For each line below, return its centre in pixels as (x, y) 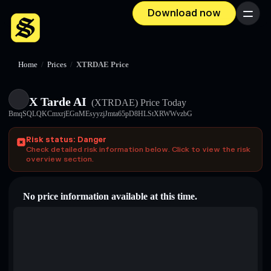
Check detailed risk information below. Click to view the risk (138, 149)
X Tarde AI (58, 102)
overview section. (60, 159)
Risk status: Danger (66, 140)
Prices (57, 65)
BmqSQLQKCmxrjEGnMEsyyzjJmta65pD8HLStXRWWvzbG (100, 114)
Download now (184, 13)
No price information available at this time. (110, 196)
